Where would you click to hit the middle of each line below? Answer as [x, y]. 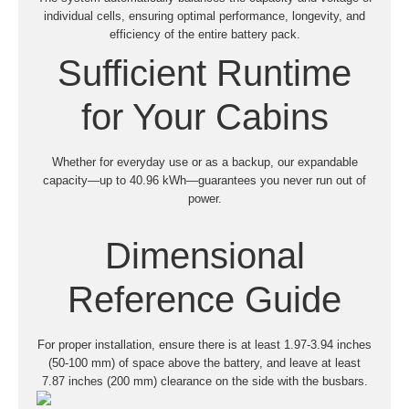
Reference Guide [204, 299]
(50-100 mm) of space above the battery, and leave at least [204, 362]
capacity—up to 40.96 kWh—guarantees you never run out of [204, 180]
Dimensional [204, 255]
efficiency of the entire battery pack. [204, 34]
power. [204, 198]
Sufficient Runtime [204, 73]
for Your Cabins [204, 116]
